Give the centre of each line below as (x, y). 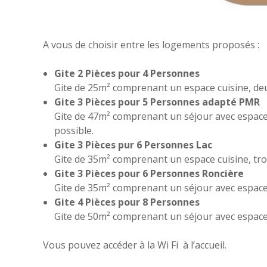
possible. (74, 131)
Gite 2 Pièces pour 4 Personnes (127, 74)
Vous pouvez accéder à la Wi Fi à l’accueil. (135, 245)
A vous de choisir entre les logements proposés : (151, 45)
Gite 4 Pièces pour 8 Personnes (127, 202)
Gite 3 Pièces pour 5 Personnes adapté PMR (157, 102)
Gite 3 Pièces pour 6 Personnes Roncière (149, 174)
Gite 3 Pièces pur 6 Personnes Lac (133, 145)
